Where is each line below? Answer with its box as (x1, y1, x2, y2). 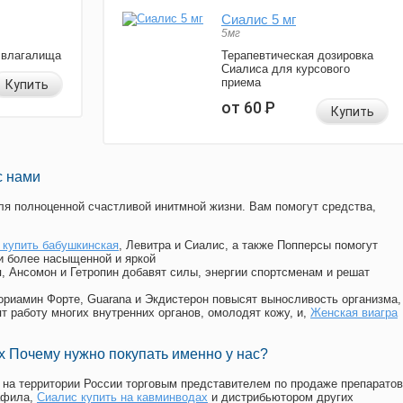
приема (221, 76, 261, 90)
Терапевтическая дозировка (221, 49, 373, 63)
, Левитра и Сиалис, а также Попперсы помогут (119, 238, 378, 253)
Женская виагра (310, 306, 398, 320)
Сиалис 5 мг (221, 12, 296, 28)
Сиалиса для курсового (221, 62, 350, 76)
